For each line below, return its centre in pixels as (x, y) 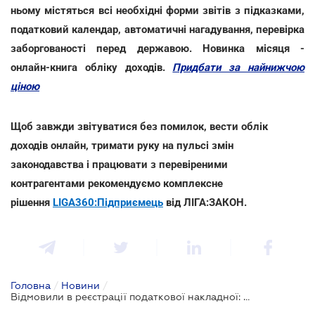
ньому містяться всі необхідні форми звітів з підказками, (157, 10)
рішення (32, 202)
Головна (31, 285)
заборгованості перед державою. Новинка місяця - (157, 48)
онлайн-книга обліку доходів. (92, 67)
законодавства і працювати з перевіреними (119, 164)
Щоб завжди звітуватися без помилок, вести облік (139, 126)
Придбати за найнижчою (239, 67)
